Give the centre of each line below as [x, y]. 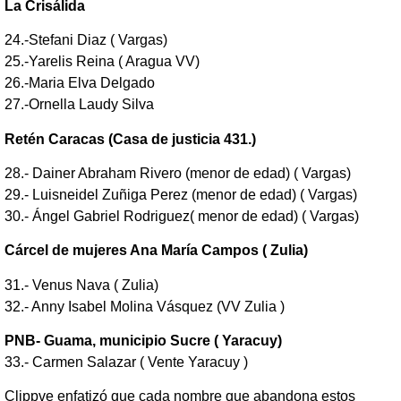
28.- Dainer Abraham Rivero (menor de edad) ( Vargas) [178, 173]
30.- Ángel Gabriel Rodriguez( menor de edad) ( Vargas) [182, 216]
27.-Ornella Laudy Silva [79, 105]
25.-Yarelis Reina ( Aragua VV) [102, 62]
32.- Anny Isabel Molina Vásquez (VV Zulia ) [145, 306]
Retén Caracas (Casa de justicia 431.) [130, 139]
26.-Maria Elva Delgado [80, 83]
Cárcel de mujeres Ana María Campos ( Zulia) [156, 251]
